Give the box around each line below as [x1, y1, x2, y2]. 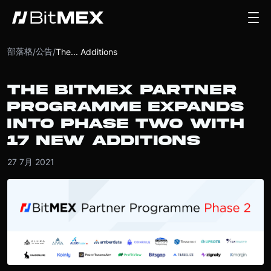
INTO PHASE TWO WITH [7, 116, 244, 131]
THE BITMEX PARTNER [7, 82, 237, 97]
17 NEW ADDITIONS [7, 133, 200, 148]
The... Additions [56, 47, 117, 57]
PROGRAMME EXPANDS [7, 99, 244, 114]
